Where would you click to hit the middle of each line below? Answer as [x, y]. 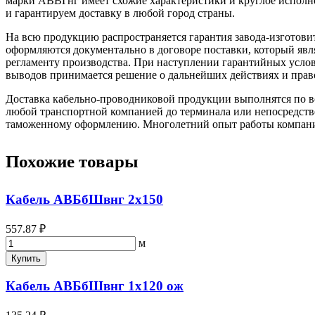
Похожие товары [72, 161]
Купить [26, 258]
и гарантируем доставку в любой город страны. [120, 13]
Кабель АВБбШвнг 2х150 [84, 199]
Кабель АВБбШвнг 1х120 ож [95, 286]
